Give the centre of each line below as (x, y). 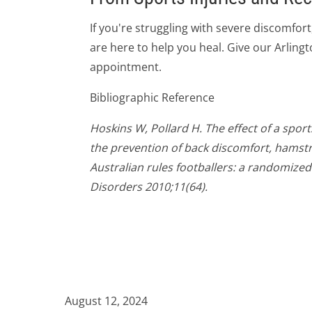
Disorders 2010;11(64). (149, 186)
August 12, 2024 (105, 301)
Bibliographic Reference (152, 97)
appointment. (126, 67)
